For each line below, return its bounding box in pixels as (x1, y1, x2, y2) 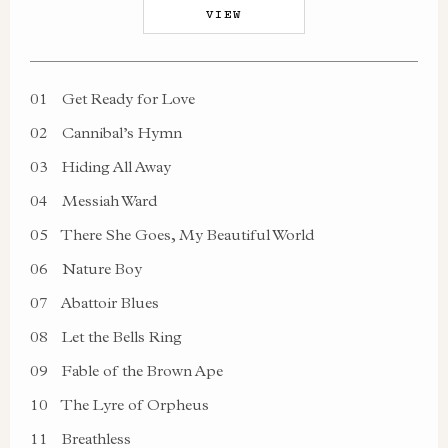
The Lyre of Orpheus (58, 395, 209, 414)
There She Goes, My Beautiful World (58, 225, 314, 244)
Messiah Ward (58, 191, 157, 210)
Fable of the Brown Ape (58, 361, 223, 380)
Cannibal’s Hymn (58, 123, 182, 142)
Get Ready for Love (58, 89, 195, 108)
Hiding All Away (58, 157, 171, 176)
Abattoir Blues (58, 293, 159, 312)
